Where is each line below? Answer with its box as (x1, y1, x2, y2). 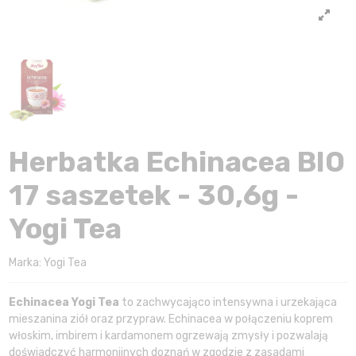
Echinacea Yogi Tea (8, 296, 122, 310)
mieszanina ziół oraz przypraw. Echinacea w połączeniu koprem (8, 312, 333, 327)
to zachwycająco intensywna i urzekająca (121, 296, 337, 310)
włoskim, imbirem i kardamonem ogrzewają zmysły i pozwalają (8, 329, 328, 343)
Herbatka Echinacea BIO (8, 145, 345, 180)
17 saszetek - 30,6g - (8, 179, 299, 213)
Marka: (8, 256, 41, 270)
